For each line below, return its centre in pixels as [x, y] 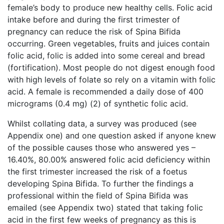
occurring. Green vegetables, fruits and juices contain [108, 44]
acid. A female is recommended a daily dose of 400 [105, 92]
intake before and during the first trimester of [94, 20]
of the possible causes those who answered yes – [101, 148]
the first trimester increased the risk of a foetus [97, 172]
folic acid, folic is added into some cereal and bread [106, 56]
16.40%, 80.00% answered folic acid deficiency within [109, 160]
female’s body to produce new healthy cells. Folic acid [110, 8]
